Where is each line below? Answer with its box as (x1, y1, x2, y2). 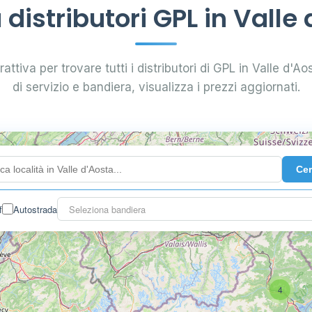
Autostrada (13, 202, 57, 216)
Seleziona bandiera (69, 203, 146, 216)
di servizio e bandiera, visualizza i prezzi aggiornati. (12, 80, 300, 94)
